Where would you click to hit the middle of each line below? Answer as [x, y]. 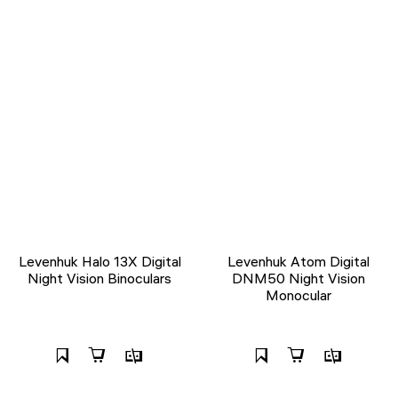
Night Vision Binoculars [99, 278]
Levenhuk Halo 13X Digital [99, 261]
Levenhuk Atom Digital [298, 261]
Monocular [298, 295]
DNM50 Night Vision [298, 278]
